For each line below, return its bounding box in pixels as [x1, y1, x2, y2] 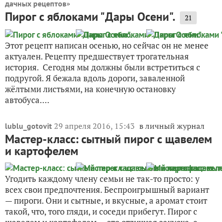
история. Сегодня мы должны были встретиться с [5, 61, 200, 73]
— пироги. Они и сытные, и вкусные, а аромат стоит [5, 194, 207, 206]
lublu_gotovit [5, 120, 52, 131]
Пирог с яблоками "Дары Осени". [5, 8, 175, 24]
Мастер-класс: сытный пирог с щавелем [5, 131, 212, 147]
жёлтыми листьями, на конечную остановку [5, 83, 176, 95]
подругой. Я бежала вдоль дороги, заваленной [5, 72, 185, 84]
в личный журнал [139, 120, 205, 131]
